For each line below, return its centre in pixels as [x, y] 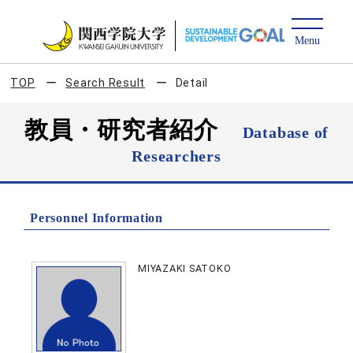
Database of [286, 132]
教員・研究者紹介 [133, 130]
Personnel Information [97, 218]
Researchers [176, 156]
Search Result [106, 83]
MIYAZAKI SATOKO [185, 268]
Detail [192, 83]
